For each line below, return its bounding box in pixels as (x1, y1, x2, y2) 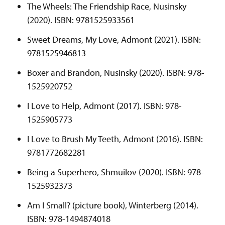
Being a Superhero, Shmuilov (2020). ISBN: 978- (27, 166, 204, 178)
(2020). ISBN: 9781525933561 (27, 14, 135, 26)
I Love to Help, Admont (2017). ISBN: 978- (27, 100, 182, 112)
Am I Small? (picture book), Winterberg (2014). (27, 199, 198, 211)
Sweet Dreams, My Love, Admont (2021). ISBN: (27, 34, 201, 46)
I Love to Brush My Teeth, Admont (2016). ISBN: (27, 133, 203, 145)
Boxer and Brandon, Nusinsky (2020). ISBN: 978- (27, 67, 204, 79)
